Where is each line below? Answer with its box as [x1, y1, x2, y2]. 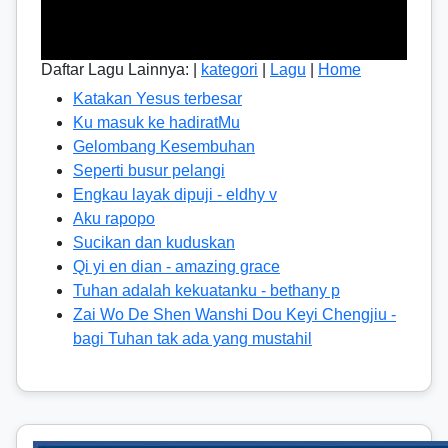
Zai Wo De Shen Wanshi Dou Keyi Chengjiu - [73, 306, 396, 323]
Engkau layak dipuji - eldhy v [73, 186, 277, 203]
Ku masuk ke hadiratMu [73, 114, 240, 131]
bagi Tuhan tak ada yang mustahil [73, 330, 312, 347]
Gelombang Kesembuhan [73, 138, 255, 155]
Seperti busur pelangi [73, 162, 225, 179]
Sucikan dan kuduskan [73, 234, 235, 251]
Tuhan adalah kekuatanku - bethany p [73, 282, 340, 299]
